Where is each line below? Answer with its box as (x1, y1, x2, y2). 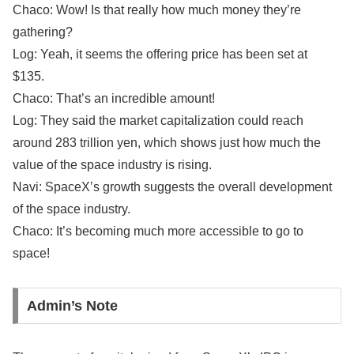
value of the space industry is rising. (13, 158, 212, 172)
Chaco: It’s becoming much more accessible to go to (13, 224, 303, 239)
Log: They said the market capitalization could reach (13, 114, 303, 128)
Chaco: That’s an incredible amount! (13, 92, 215, 106)
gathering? (13, 25, 73, 40)
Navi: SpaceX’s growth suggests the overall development (13, 180, 332, 194)
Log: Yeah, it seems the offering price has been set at (13, 47, 307, 62)
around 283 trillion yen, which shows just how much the (13, 136, 321, 150)
